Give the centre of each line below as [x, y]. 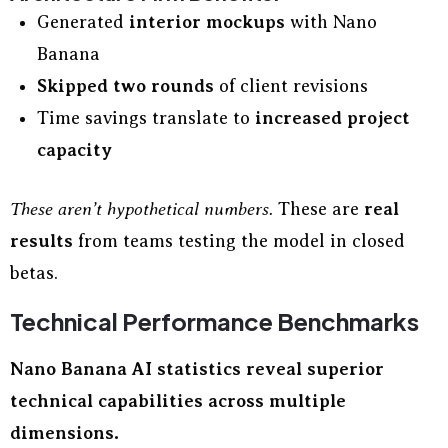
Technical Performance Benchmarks [214, 321]
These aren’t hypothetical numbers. [141, 209]
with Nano [331, 22]
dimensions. [64, 433]
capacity [74, 150]
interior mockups [207, 22]
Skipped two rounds [125, 86]
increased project [332, 118]
